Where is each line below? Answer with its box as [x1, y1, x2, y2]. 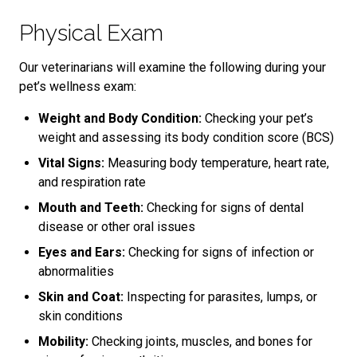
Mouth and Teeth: [38, 199, 143, 215]
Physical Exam [19, 19, 163, 46]
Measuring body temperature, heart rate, [104, 155, 329, 171]
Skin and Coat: [38, 288, 124, 304]
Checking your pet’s [202, 110, 313, 126]
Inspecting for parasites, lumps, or [124, 288, 317, 304]
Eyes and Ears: [38, 244, 125, 260]
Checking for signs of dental [143, 199, 304, 215]
